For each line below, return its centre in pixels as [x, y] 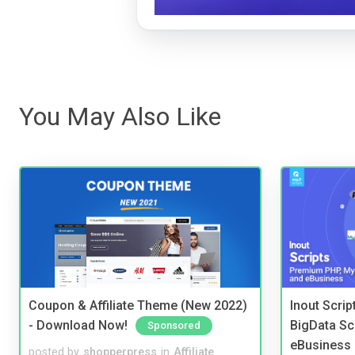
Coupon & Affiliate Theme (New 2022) [138, 306]
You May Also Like [120, 117]
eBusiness [321, 345]
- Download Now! [78, 325]
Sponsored [174, 325]
